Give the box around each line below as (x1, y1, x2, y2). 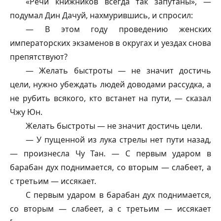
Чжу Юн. (10, 107, 42, 117)
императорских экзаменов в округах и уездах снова (10, 37, 211, 48)
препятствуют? (10, 51, 68, 62)
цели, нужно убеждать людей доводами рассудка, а (10, 79, 211, 90)
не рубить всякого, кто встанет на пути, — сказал (10, 93, 211, 104)
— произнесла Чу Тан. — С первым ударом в (10, 148, 211, 159)
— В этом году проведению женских (26, 24, 211, 35)
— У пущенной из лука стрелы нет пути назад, (26, 134, 211, 145)
